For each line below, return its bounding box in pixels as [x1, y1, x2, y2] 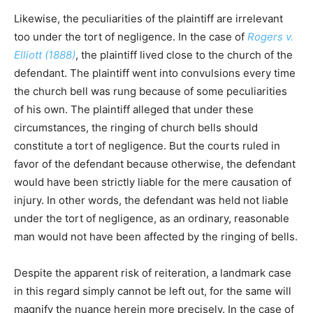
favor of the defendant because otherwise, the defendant [14, 157, 296, 171]
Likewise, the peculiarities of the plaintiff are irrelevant [14, 12, 283, 26]
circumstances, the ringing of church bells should [14, 121, 258, 135]
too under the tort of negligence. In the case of [14, 30, 247, 44]
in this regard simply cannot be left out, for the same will [14, 284, 291, 298]
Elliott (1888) [14, 48, 75, 62]
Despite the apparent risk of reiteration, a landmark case [14, 266, 291, 280]
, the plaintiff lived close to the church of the [75, 48, 293, 62]
